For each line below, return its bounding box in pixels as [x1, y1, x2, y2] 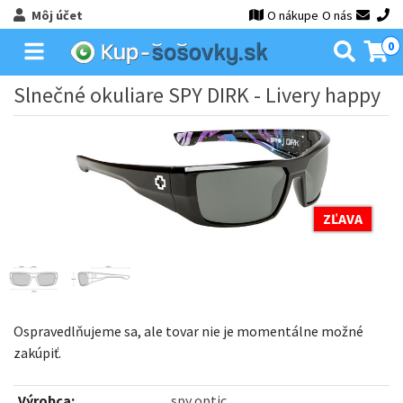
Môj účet [31, 7, 83, 23]
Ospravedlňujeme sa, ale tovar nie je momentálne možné [13, 321, 363, 340]
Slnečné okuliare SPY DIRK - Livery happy [13, 81, 381, 109]
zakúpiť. [13, 343, 61, 362]
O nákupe [267, 7, 319, 23]
